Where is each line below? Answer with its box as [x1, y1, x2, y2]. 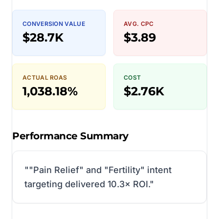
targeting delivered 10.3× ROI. [24, 178, 150, 189]
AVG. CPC [124, 20, 154, 27]
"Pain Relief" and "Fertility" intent [29, 164, 172, 175]
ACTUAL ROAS [22, 73, 67, 81]
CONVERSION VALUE [22, 20, 85, 27]
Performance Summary [12, 130, 129, 142]
